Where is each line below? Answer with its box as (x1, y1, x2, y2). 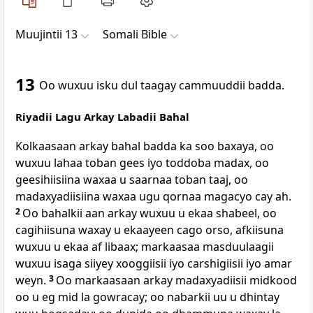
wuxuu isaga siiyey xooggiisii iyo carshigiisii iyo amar (15, 256, 292, 272)
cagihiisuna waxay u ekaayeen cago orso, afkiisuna (15, 222, 284, 238)
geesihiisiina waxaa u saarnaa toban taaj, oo (15, 172, 248, 188)
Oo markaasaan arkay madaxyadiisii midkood (56, 272, 297, 289)
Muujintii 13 (15, 27, 78, 43)
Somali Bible (103, 27, 167, 43)
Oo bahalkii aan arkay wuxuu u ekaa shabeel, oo (22, 205, 277, 221)
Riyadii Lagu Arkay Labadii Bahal (15, 110, 189, 124)
